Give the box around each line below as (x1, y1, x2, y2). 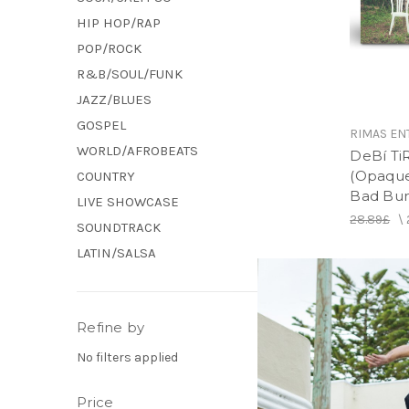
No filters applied (77, 350, 178, 366)
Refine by (77, 319, 145, 337)
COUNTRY (77, 168, 135, 185)
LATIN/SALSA (77, 245, 156, 262)
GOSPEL (77, 117, 126, 134)
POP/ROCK (77, 40, 142, 58)
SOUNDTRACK (77, 219, 161, 236)
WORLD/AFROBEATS (77, 142, 198, 160)
